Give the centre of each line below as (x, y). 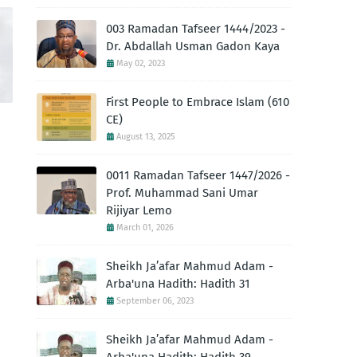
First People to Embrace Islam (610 (198, 102)
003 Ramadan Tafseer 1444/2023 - (196, 29)
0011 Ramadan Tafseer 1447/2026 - (198, 175)
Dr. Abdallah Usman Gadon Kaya (193, 46)
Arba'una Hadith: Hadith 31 (178, 284)
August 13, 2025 (146, 137)
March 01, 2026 (145, 228)
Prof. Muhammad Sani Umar (182, 193)
